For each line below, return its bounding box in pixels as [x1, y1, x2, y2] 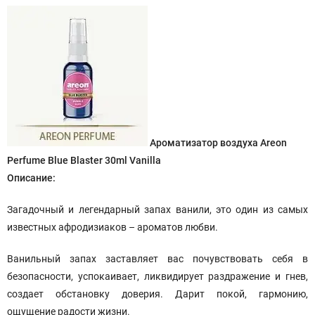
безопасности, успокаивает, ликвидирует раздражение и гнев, [7, 271, 308, 282]
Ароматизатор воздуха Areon [150, 137, 287, 148]
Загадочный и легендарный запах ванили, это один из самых [7, 204, 308, 215]
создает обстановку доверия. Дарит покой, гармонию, [7, 288, 308, 300]
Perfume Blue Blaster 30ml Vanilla [7, 155, 161, 166]
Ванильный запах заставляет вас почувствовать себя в [7, 253, 308, 264]
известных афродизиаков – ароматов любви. [7, 221, 218, 233]
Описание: [7, 172, 56, 184]
